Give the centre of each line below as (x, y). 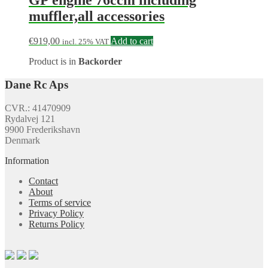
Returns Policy (57, 224)
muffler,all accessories (97, 16)
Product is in (54, 62)
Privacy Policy (56, 213)
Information (27, 160)
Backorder (100, 62)
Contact (43, 181)
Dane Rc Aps (36, 85)
